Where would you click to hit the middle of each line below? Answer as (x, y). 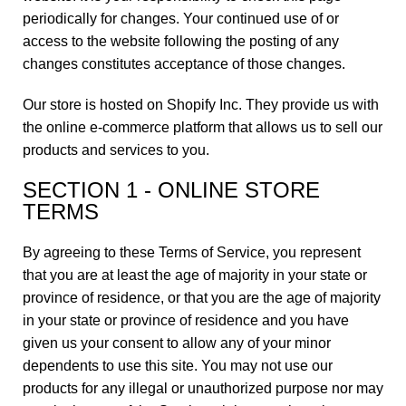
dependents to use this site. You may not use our (178, 366)
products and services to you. (116, 150)
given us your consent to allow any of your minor (177, 343)
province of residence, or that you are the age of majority (202, 298)
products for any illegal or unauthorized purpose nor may (203, 388)
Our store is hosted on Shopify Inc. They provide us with (201, 105)
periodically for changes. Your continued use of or (181, 19)
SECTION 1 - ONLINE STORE (171, 190)
